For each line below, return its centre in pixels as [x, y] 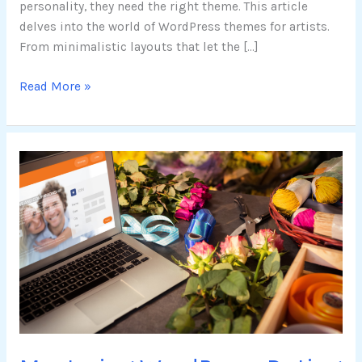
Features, [44, 261]
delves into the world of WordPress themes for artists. [174, 27]
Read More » [55, 86]
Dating [38, 201]
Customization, [63, 282]
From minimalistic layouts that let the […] [139, 47]
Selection [45, 322]
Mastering [48, 160]
